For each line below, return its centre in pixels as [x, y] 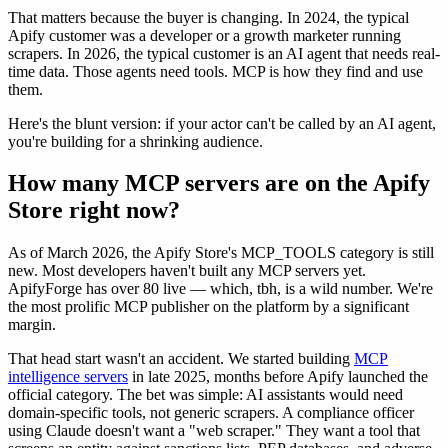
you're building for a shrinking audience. [135, 141]
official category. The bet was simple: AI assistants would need [205, 395]
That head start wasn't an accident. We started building [181, 359]
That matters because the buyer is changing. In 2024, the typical [208, 17]
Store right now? [94, 210]
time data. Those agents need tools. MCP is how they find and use [215, 71]
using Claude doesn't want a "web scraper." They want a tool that [214, 431]
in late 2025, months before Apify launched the [278, 377]
